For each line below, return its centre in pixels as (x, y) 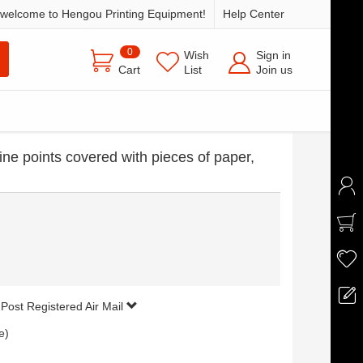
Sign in (273, 55)
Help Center (254, 14)
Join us (274, 70)
